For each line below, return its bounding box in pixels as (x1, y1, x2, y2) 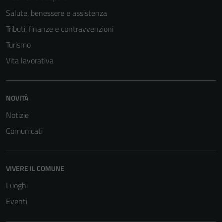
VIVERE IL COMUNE (6, 163, 64, 173)
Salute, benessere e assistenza (6, 7, 107, 19)
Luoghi (6, 179, 28, 191)
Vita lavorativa (6, 55, 54, 66)
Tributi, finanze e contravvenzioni (6, 23, 113, 35)
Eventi (6, 195, 27, 207)
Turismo (6, 39, 31, 51)
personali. (127, 15, 155, 26)
